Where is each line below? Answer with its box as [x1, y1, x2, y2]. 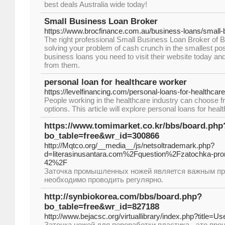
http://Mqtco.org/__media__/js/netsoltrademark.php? [44, 141, 214, 150]
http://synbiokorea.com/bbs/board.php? [44, 192, 202, 201]
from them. [44, 61, 80, 69]
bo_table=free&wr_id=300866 [44, 131, 159, 141]
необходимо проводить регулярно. [44, 175, 163, 184]
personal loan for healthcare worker [44, 77, 187, 87]
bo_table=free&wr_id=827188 [44, 202, 159, 211]
